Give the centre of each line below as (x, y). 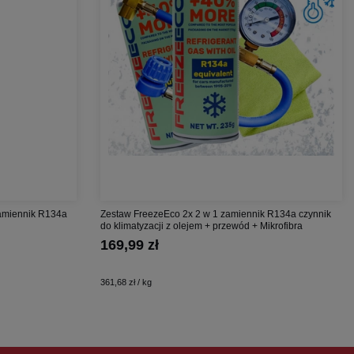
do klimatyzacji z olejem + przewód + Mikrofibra (201, 226)
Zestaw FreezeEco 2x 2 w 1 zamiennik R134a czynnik (216, 214)
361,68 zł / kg (126, 282)
